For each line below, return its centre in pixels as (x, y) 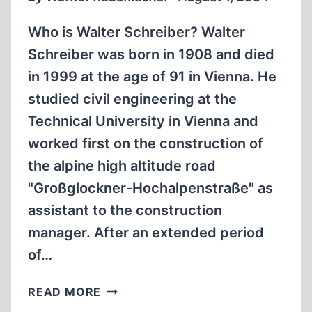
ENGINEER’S (136, 288)
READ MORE (65, 292)
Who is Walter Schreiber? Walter (136, 32)
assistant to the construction (125, 210)
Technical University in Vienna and (143, 121)
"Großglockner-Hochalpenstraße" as (150, 188)
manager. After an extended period (146, 233)
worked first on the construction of (146, 143)
